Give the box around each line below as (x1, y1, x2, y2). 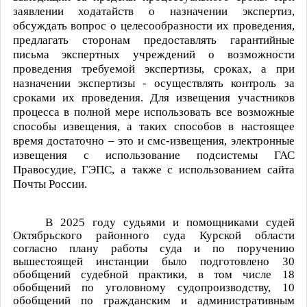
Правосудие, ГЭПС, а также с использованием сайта (12, 162, 295, 176)
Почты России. (12, 177, 87, 191)
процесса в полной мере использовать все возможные (12, 105, 295, 119)
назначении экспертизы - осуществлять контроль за (12, 76, 295, 90)
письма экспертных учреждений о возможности (12, 47, 295, 61)
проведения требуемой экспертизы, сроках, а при (12, 62, 295, 75)
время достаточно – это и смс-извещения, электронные (12, 134, 295, 147)
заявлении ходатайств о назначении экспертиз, (12, 4, 295, 18)
